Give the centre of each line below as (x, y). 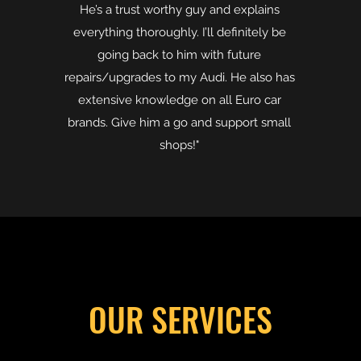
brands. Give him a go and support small (180, 122)
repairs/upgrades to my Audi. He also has (179, 77)
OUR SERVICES (180, 319)
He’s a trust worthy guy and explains (179, 10)
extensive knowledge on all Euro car (179, 100)
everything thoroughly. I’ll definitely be (179, 32)
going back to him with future (180, 55)
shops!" (180, 145)
